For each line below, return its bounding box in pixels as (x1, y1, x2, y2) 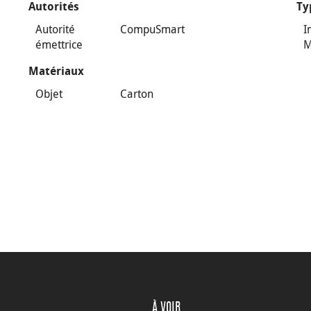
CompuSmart (119, 22, 185, 37)
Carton (119, 86, 153, 101)
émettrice (35, 37, 83, 52)
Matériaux (28, 65, 84, 78)
